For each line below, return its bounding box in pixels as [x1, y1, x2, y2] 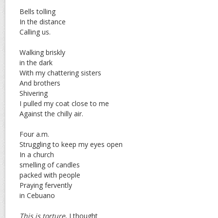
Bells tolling [19, 7, 55, 17]
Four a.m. [19, 129, 49, 139]
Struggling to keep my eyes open [19, 140, 123, 149]
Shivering [19, 89, 48, 98]
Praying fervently [19, 181, 72, 190]
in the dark [19, 58, 53, 68]
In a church [19, 150, 54, 160]
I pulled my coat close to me [19, 99, 109, 109]
